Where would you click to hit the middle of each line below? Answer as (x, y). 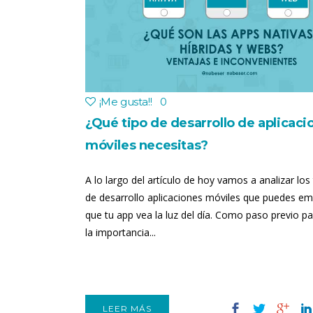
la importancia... (121, 232)
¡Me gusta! (124, 102)
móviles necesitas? (147, 145)
